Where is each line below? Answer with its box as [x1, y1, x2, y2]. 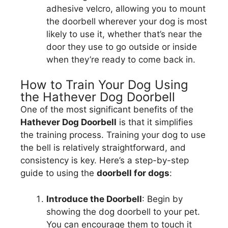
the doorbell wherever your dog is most [46, 16, 207, 26]
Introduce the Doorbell [46, 193, 142, 204]
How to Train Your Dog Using [20, 77, 188, 93]
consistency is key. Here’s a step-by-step [20, 155, 189, 166]
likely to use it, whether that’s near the [46, 28, 202, 39]
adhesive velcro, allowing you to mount [46, 3, 206, 14]
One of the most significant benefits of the [20, 104, 193, 115]
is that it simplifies [117, 117, 193, 128]
